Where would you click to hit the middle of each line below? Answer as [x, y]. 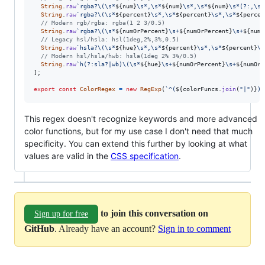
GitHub [39, 228]
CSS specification [145, 156]
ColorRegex [98, 89]
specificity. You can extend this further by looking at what [136, 143]
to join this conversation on [154, 213]
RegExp [151, 89]
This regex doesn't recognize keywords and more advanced [141, 118]
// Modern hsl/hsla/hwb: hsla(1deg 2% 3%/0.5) [119, 56]
